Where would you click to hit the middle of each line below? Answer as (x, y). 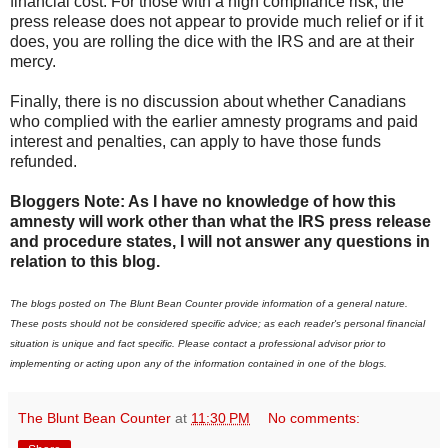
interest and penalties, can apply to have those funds (195, 141)
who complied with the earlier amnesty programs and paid (214, 121)
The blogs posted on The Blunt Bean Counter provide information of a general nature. (209, 303)
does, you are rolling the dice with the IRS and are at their (212, 41)
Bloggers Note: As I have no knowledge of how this (203, 201)
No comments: (314, 417)
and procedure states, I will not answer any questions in (220, 241)
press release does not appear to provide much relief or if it (216, 21)
